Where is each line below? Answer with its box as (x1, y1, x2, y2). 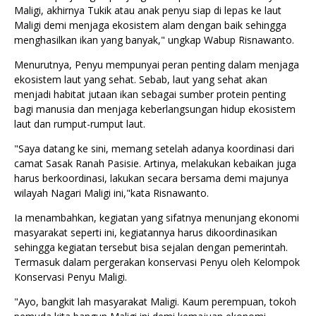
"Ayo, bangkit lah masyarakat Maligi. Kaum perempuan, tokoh (14, 295, 296, 308)
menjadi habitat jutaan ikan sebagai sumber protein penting (14, 87, 286, 101)
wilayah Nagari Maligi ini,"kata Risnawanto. (14, 186, 209, 200)
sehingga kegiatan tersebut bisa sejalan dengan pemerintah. (14, 241, 288, 254)
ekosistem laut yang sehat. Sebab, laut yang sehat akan (14, 73, 267, 86)
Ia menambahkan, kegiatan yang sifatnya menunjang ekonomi (14, 211, 299, 224)
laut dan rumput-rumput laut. (14, 117, 145, 130)
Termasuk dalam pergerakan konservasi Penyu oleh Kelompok (14, 255, 300, 269)
